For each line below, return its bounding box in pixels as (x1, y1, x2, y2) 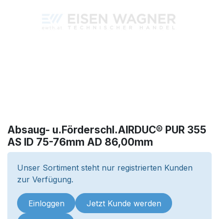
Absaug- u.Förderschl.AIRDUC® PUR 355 (7, 124, 206, 136)
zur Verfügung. (17, 175, 73, 185)
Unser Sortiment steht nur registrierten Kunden (17, 163, 193, 173)
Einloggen (28, 198, 65, 208)
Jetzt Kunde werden (86, 198, 161, 208)
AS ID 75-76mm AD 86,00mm (7, 136, 153, 149)
